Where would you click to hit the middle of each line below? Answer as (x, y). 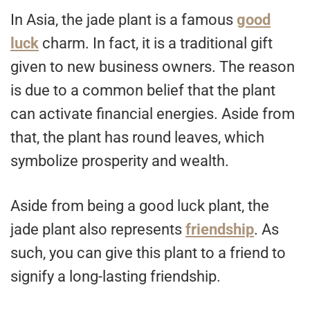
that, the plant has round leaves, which (137, 138)
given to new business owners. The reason (153, 67)
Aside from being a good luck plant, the (140, 206)
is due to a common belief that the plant (143, 91)
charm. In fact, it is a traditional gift (156, 44)
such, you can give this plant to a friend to (148, 253)
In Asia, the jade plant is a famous (124, 20)
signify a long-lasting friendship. (116, 277)
